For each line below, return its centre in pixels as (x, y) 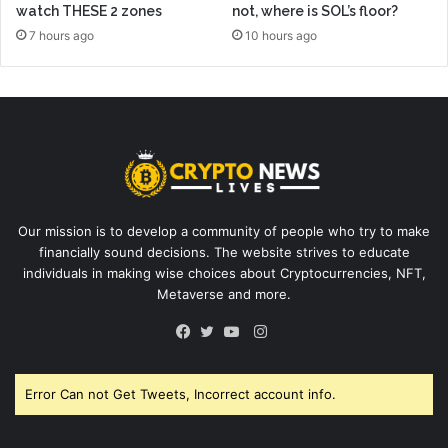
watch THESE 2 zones (89, 10)
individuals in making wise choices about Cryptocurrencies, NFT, (224, 273)
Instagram (300, 331)
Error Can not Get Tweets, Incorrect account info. (180, 394)
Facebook (221, 356)
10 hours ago (281, 35)
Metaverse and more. (224, 294)
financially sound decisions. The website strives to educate (224, 252)
